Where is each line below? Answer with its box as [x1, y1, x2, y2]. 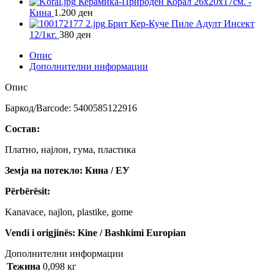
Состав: [5, 124, 40, 135]
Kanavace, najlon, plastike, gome [5, 207, 133, 218]
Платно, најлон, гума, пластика [5, 144, 136, 155]
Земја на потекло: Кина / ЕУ [5, 165, 130, 176]
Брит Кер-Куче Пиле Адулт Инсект [108, 18, 254, 29]
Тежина [7, 261, 40, 272]
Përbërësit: [5, 186, 50, 197]
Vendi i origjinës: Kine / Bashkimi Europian [5, 228, 186, 239]
